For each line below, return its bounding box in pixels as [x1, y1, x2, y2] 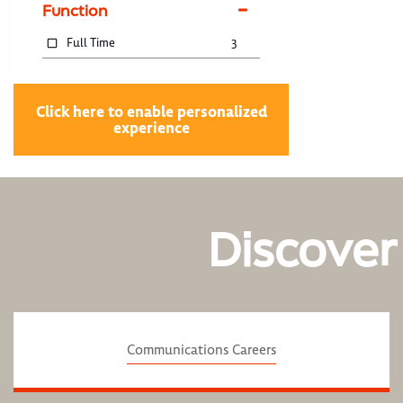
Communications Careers [126, 341, 276, 360]
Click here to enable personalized [35, 102, 267, 122]
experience [112, 118, 190, 139]
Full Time [67, 35, 116, 51]
